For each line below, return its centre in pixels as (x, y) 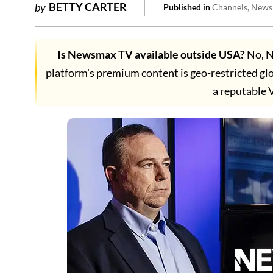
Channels (230, 7)
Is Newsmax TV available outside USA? (151, 54)
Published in (187, 7)
